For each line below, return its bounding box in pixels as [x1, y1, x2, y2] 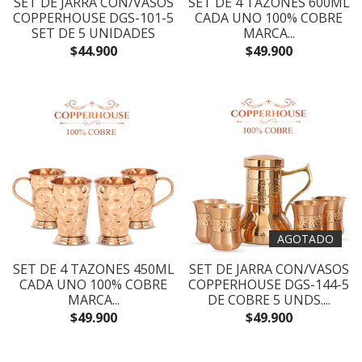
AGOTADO [277, 231, 334, 246]
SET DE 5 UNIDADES [32, 24, 155, 42]
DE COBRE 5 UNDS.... [207, 291, 330, 309]
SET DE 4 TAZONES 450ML [12, 260, 175, 278]
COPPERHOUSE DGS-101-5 [13, 9, 174, 27]
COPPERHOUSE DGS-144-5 [188, 276, 349, 293]
